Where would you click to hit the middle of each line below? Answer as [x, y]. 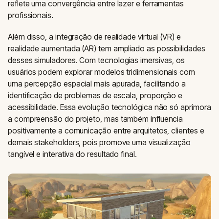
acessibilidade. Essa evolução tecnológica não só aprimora [109, 107]
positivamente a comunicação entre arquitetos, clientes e [106, 131]
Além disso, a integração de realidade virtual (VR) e [94, 37]
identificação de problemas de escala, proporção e [95, 95]
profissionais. [31, 15]
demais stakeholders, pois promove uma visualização [99, 142]
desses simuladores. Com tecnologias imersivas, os [97, 60]
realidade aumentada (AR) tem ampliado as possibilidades [107, 48]
